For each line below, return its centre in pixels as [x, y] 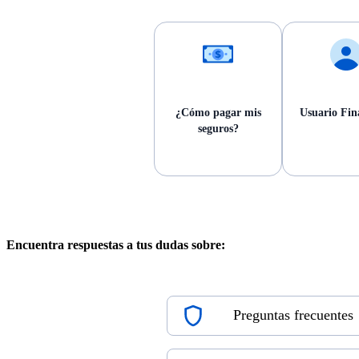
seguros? [218, 128]
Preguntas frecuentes [293, 315]
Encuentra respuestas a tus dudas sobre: [116, 245]
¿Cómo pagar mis [218, 112]
